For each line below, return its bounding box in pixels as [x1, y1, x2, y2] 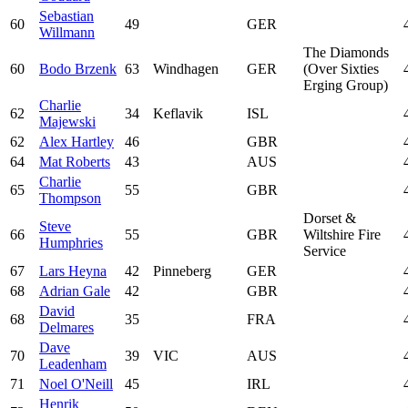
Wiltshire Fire [303, 226, 381, 242]
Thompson [39, 189, 101, 206]
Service [303, 242, 346, 259]
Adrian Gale [39, 282, 110, 299]
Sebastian [39, 7, 94, 24]
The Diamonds [303, 44, 389, 60]
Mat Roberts [39, 153, 110, 169]
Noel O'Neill [39, 375, 113, 392]
